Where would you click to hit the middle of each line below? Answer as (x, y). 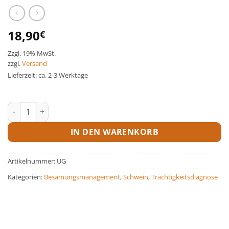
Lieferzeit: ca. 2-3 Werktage (48, 75)
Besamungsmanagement (82, 177)
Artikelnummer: (32, 161)
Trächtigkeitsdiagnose (185, 177)
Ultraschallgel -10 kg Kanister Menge (71, 107)
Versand (35, 63)
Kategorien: (26, 177)
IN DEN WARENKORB (114, 132)
